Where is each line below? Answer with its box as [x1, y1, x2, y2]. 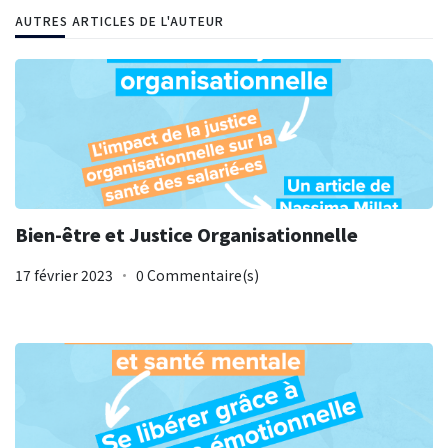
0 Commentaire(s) [136, 264, 259, 285]
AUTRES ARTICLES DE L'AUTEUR [15, 11, 224, 29]
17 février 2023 [15, 264, 113, 285]
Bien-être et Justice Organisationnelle [15, 221, 358, 247]
